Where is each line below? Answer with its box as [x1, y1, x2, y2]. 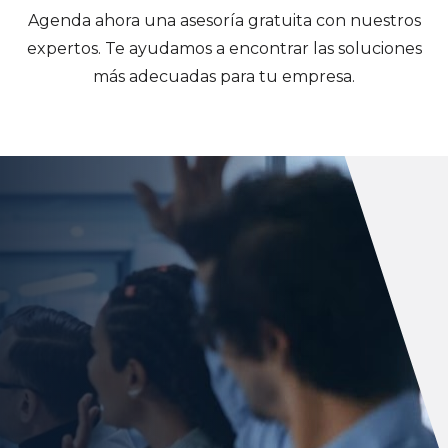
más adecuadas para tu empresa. [93, 66, 355, 86]
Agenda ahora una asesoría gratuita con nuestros [27, 10, 421, 30]
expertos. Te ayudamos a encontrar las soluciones [26, 38, 422, 58]
